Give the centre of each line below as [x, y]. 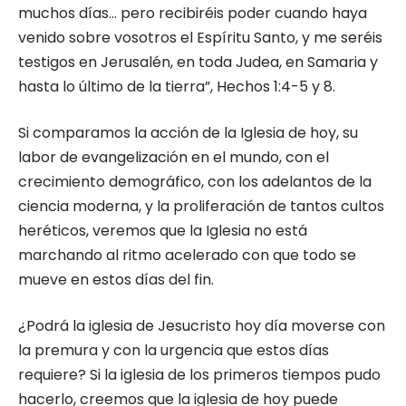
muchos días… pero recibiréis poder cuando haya [193, 13]
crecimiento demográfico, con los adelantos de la [195, 182]
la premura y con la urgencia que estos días [174, 350]
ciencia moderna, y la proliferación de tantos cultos [201, 206]
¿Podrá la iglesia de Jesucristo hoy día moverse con [202, 326]
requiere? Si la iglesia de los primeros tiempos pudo [199, 375]
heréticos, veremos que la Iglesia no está [163, 231]
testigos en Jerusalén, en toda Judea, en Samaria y [198, 62]
